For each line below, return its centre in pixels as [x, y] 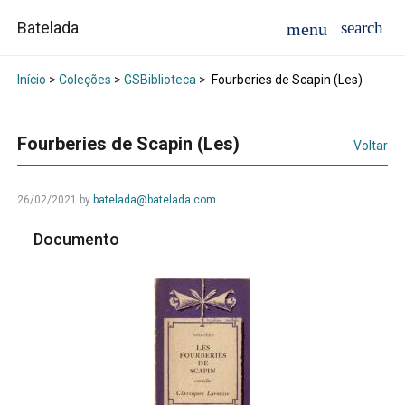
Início [31, 80]
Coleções [85, 80]
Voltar [371, 146]
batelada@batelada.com [154, 200]
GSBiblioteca [160, 80]
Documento [79, 240]
